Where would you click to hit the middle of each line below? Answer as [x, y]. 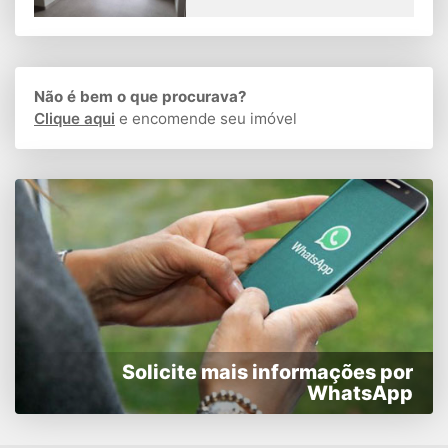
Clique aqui [74, 118]
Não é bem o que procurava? [140, 96]
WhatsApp [360, 393]
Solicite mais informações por [267, 372]
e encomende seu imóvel [206, 118]
